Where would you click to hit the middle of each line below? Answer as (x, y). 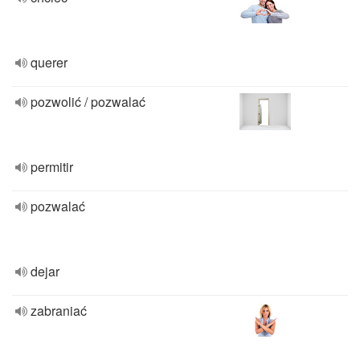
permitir (52, 167)
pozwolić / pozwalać (88, 102)
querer (49, 62)
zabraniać (59, 311)
